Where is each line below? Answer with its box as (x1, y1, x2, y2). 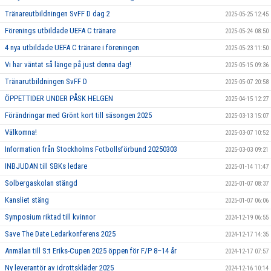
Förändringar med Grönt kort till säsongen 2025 (5, 110, 152, 120)
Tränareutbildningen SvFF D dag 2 (5, 8, 110, 18)
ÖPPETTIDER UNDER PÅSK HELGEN (5, 93, 113, 103)
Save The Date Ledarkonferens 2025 (5, 229, 116, 238)
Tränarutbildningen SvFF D (5, 76, 87, 86)
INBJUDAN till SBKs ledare (5, 161, 87, 171)
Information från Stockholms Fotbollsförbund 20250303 (5, 144, 177, 154)
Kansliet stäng (5, 195, 49, 204)
